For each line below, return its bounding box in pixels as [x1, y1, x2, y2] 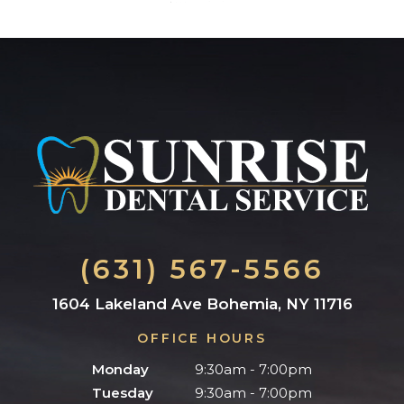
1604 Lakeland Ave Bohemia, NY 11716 [51, 295, 353, 313]
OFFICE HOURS [137, 330, 267, 346]
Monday [92, 361, 149, 378]
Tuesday [92, 384, 153, 401]
